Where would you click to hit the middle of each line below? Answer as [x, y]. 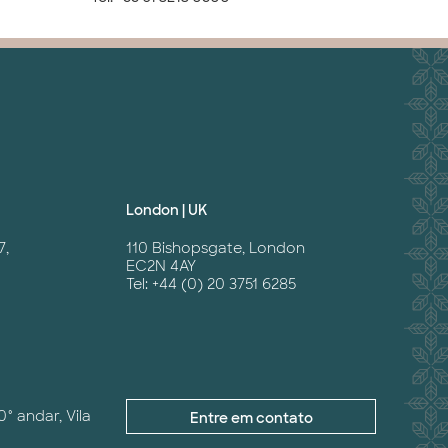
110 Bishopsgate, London [215, 248]
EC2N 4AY [161, 266]
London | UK [166, 210]
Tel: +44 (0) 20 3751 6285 [211, 284]
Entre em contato [251, 418]
